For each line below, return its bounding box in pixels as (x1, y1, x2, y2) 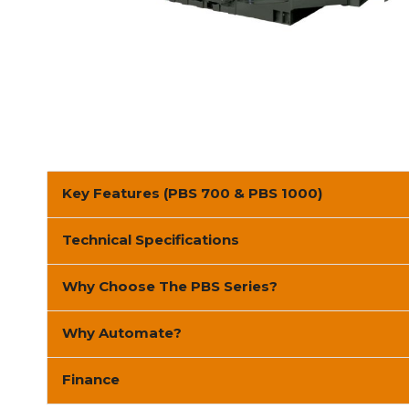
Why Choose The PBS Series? (62, 277, 278, 295)
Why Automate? (62, 323, 182, 341)
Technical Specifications (62, 230, 239, 248)
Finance (62, 370, 120, 388)
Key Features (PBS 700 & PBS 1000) (62, 184, 322, 202)
